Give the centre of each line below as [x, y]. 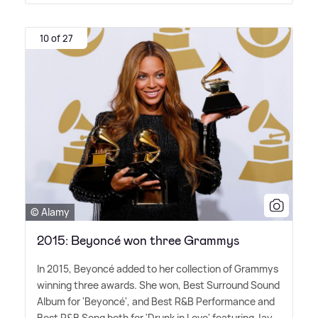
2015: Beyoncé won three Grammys [138, 241]
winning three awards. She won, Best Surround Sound [158, 285]
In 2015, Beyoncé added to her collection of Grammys [158, 269]
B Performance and [231, 302]
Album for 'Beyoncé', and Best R [109, 302]
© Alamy [50, 212]
